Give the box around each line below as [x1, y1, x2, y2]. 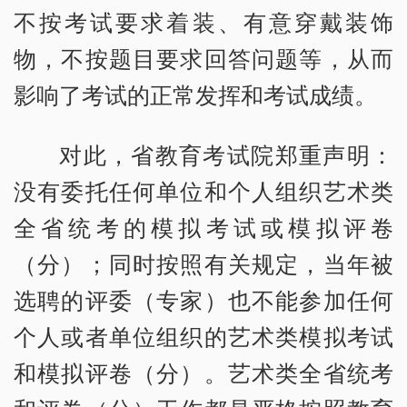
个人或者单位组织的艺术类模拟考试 [14, 321, 393, 352]
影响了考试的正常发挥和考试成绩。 [14, 79, 377, 111]
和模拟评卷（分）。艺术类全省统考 [14, 357, 393, 389]
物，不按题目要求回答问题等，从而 [14, 43, 393, 74]
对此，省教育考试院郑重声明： [59, 139, 393, 171]
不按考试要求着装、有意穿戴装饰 [14, 6, 393, 38]
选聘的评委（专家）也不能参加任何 [14, 284, 393, 316]
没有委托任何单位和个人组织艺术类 [14, 175, 393, 207]
